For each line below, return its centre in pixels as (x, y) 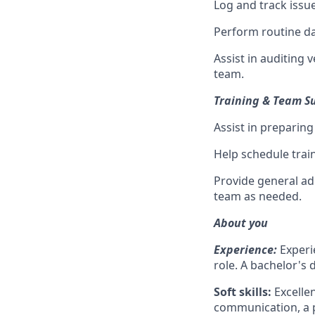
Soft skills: (243, 292)
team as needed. (258, 196)
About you (241, 223)
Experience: (245, 250)
